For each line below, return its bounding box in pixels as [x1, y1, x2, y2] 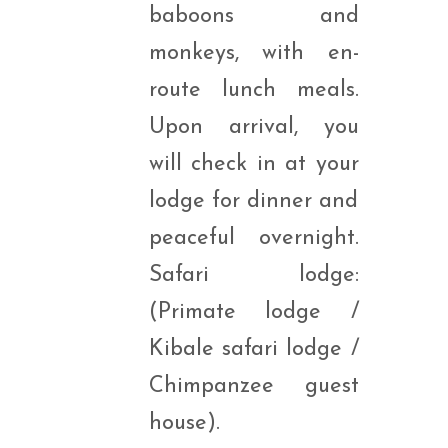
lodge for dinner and [148, 190, 359, 213]
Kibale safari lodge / [148, 338, 359, 361]
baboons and [148, 5, 359, 28]
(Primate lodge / [148, 301, 359, 324]
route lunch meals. [148, 79, 359, 102]
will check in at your [148, 153, 359, 176]
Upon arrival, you [148, 116, 359, 139]
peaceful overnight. [148, 227, 359, 250]
